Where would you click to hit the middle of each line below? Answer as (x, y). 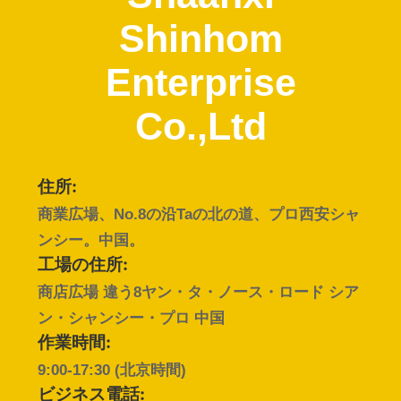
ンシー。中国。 (90, 240)
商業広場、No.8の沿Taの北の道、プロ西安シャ (198, 214)
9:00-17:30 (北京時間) (111, 370)
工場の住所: (82, 266)
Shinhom (200, 39)
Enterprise (200, 83)
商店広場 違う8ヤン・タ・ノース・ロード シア (198, 292)
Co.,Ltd (200, 127)
